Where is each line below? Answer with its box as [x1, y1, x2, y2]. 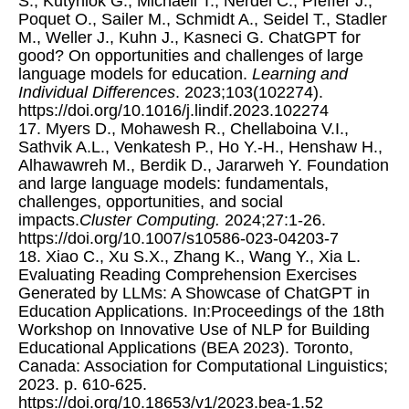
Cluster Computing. [79, 211, 220, 230]
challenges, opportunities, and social [18, 193, 283, 212]
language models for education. [18, 65, 252, 84]
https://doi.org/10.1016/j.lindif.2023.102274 [18, 101, 329, 121]
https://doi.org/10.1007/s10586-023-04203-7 [18, 229, 339, 248]
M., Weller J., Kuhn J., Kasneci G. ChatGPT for [18, 28, 361, 47]
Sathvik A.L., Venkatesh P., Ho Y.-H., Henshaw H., [18, 138, 383, 157]
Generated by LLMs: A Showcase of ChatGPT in [18, 284, 370, 303]
